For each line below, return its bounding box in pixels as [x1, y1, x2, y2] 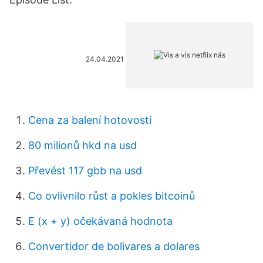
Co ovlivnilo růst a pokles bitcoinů [28, 190, 195, 202]
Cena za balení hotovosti [28, 114, 151, 126]
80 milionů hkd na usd [28, 139, 137, 151]
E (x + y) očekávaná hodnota [28, 215, 173, 227]
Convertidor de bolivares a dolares [28, 240, 200, 252]
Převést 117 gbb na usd [28, 164, 142, 177]
